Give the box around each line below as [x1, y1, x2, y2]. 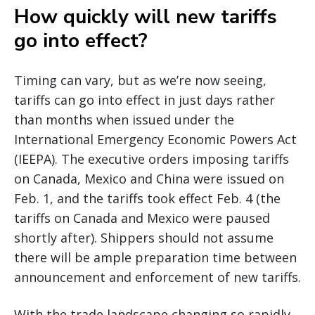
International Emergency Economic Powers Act [14, 131, 297, 148]
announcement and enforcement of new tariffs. [14, 269, 301, 286]
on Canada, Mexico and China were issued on [14, 170, 284, 188]
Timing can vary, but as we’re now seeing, [14, 72, 266, 89]
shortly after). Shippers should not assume [14, 229, 274, 247]
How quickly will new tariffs [14, 4, 277, 31]
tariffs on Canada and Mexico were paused [14, 210, 270, 227]
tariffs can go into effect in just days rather [14, 91, 275, 109]
